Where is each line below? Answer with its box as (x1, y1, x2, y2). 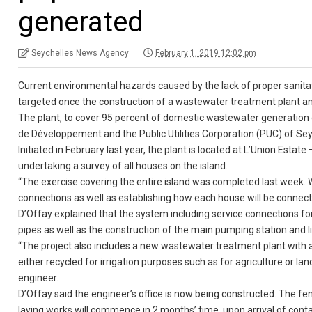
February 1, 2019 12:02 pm (155, 48, 257, 58)
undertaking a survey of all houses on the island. (18, 160, 228, 171)
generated (18, 6, 144, 38)
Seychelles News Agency (31, 48, 130, 58)
